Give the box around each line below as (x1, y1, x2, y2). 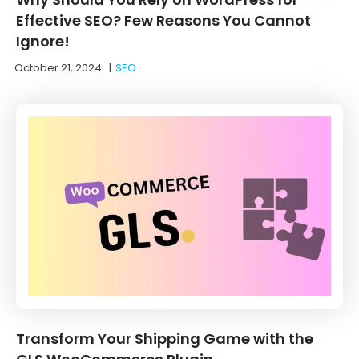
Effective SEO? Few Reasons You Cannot (16, 10, 311, 30)
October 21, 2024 (14, 59, 102, 75)
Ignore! (16, 30, 70, 51)
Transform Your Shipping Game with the (16, 328, 313, 349)
